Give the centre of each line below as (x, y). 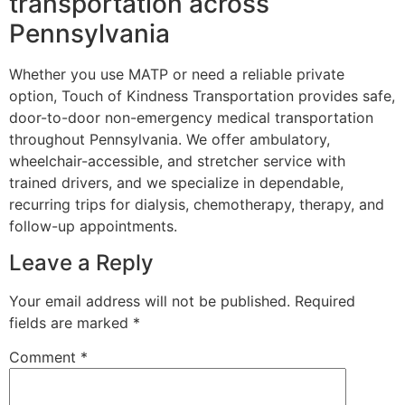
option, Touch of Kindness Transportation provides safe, (202, 96)
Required (325, 301)
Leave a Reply (81, 262)
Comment (45, 358)
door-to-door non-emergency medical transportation (191, 118)
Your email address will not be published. (150, 301)
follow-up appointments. (93, 226)
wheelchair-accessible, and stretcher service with (177, 161)
